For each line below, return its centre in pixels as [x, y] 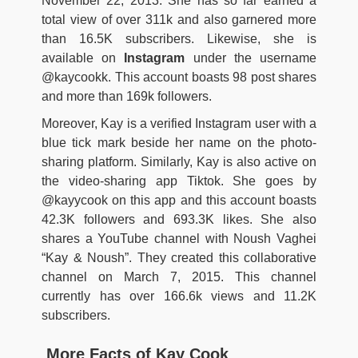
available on [83, 58]
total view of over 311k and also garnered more [179, 20]
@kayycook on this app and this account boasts [179, 201]
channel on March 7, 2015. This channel [179, 277]
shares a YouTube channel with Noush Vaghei [179, 239]
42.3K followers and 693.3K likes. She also [179, 220]
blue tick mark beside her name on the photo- [179, 143]
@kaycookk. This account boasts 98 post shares [179, 78]
